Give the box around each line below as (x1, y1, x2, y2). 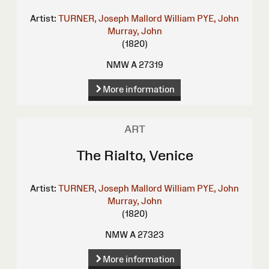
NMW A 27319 (106, 59, 163, 70)
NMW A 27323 (105, 229, 164, 240)
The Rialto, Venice (76, 147, 193, 164)
